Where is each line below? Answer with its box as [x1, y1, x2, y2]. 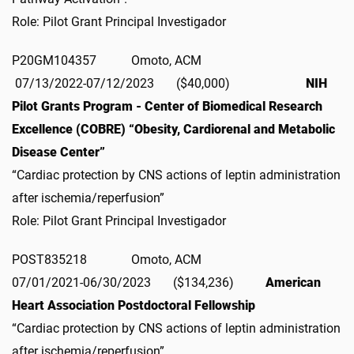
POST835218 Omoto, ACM [12, 251, 306, 267]
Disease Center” [12, 144, 105, 160]
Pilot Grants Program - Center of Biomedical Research [12, 98, 322, 114]
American [265, 274, 321, 290]
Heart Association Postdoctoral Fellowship [12, 297, 255, 313]
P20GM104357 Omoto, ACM [12, 52, 306, 68]
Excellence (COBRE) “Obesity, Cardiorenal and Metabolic [12, 121, 335, 137]
